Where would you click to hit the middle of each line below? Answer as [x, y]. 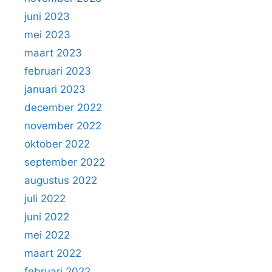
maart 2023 [53, 53]
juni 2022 [47, 217]
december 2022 [63, 108]
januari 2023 [55, 90]
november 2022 [63, 126]
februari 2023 [58, 71]
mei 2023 [47, 35]
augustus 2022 [61, 181]
